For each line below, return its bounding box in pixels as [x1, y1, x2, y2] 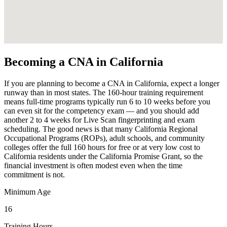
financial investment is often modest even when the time [4, 161, 182, 170]
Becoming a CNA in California [4, 55, 163, 69]
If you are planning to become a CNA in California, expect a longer [4, 79, 219, 88]
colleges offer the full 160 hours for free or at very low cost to [4, 143, 200, 152]
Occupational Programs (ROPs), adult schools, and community [4, 134, 205, 143]
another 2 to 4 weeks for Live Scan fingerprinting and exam [4, 116, 195, 125]
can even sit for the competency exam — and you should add [4, 106, 199, 116]
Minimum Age [4, 187, 51, 197]
